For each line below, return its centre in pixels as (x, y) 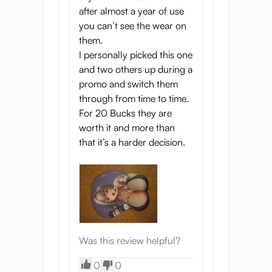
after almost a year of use (131, 11)
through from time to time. (134, 99)
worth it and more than (127, 128)
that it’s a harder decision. (132, 142)
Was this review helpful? (130, 241)
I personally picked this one (136, 55)
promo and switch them (128, 84)
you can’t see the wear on (133, 26)
